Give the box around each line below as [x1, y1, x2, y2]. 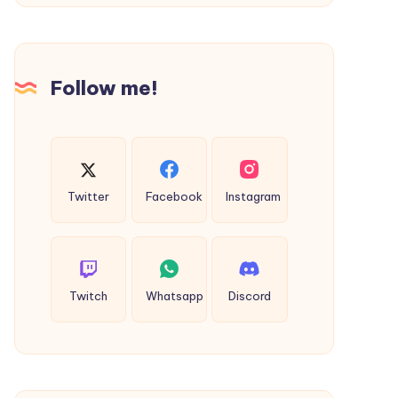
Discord [227, 289, 271, 304]
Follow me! [51, 75, 158, 100]
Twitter [68, 189, 110, 204]
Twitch [69, 289, 108, 304]
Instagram [226, 189, 282, 204]
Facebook [145, 189, 203, 204]
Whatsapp [145, 289, 203, 304]
